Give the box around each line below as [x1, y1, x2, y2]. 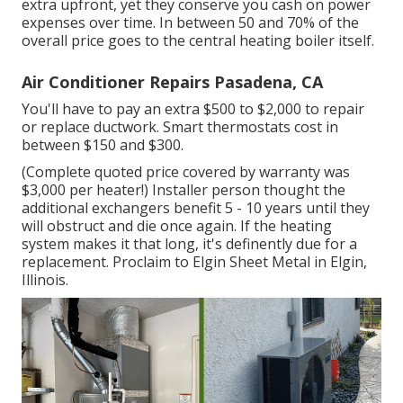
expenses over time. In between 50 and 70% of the [22, 13, 359, 33]
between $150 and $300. [22, 135, 184, 156]
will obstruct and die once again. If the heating [22, 216, 332, 237]
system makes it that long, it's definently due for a [22, 234, 357, 255]
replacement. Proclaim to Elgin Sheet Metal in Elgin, [22, 252, 367, 273]
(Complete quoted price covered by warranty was [22, 162, 350, 183]
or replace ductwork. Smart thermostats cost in [22, 117, 338, 138]
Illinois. [22, 270, 68, 291]
